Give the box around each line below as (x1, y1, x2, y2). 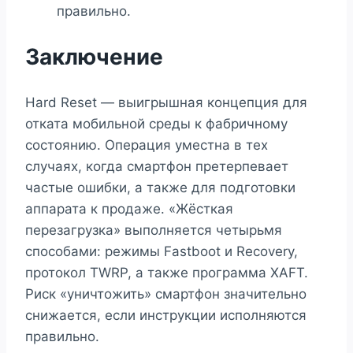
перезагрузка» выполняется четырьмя (25, 221, 282, 238)
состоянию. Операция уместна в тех (25, 136, 268, 153)
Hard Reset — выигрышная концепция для (25, 94, 307, 110)
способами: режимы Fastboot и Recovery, (25, 243, 298, 259)
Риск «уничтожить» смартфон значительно (25, 285, 307, 302)
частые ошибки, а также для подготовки (25, 179, 295, 195)
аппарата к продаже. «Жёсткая (25, 200, 233, 217)
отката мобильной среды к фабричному (25, 115, 288, 132)
